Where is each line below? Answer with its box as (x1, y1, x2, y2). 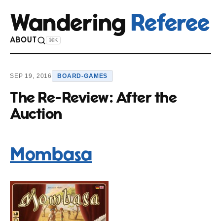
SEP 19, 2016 (10, 73, 52, 79)
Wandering (10, 12, 130, 36)
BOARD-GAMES (57, 73, 108, 79)
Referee (130, 12, 210, 36)
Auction (10, 106, 62, 122)
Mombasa (10, 146, 92, 164)
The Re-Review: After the (10, 90, 177, 106)
